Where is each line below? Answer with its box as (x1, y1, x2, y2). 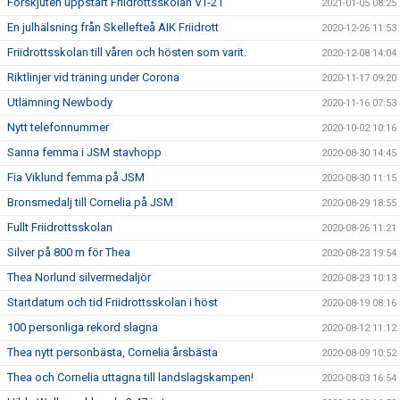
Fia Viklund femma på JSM (7, 171, 145, 185)
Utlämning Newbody (7, 96, 112, 110)
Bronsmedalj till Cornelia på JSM (7, 196, 173, 210)
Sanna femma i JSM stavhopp (7, 146, 162, 160)
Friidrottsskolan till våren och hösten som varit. (7, 46, 246, 60)
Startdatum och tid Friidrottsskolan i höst (7, 296, 218, 310)
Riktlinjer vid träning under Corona (7, 71, 179, 85)
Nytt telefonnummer (7, 121, 109, 135)
